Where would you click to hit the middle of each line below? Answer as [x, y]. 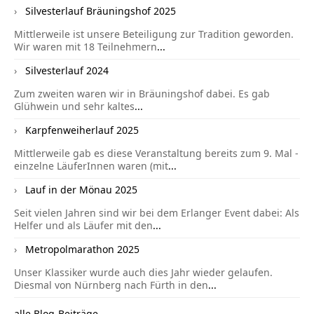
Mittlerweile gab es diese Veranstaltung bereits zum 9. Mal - [156, 153]
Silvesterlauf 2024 [67, 71]
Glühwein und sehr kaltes [74, 107]
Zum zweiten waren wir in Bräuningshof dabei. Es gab [142, 94]
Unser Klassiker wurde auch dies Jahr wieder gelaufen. [143, 273]
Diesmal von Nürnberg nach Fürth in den [111, 285]
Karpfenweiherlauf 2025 [82, 130]
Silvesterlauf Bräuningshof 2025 [101, 11]
